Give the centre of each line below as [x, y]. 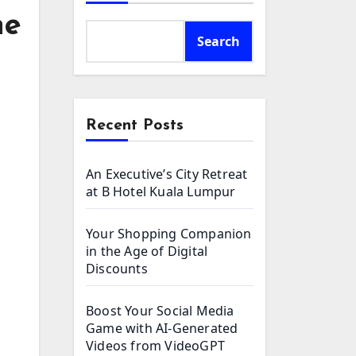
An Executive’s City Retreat [167, 174]
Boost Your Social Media [160, 311]
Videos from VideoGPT [155, 346]
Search [219, 41]
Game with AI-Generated [162, 328]
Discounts [117, 269]
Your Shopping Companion [169, 234]
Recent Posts [135, 126]
